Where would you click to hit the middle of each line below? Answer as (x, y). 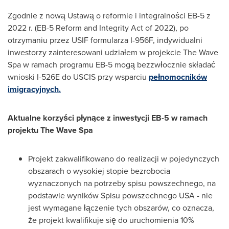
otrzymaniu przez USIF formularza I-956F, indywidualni (105, 40)
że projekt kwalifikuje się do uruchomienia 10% (111, 220)
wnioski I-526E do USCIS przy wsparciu (78, 77)
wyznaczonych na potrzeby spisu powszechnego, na (122, 183)
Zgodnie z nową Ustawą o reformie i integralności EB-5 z (109, 16)
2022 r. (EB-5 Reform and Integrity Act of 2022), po (98, 28)
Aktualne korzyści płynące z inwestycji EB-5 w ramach (108, 118)
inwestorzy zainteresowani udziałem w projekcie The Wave (113, 52)
